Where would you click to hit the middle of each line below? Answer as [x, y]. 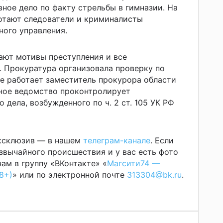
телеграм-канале [117, 141]
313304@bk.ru [154, 175]
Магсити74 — [133, 164]
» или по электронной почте [70, 175]
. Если [162, 141]
